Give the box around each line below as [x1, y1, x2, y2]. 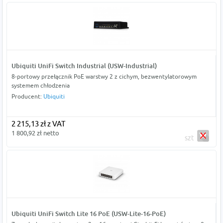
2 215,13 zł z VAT [11, 119, 65, 128]
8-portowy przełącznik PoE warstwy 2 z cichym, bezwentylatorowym [11, 73, 197, 81]
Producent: [11, 93, 43, 101]
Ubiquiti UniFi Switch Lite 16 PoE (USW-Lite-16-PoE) [11, 210, 166, 218]
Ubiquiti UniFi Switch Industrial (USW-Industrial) [11, 62, 157, 70]
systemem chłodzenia [11, 82, 70, 90]
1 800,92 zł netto [11, 129, 59, 137]
